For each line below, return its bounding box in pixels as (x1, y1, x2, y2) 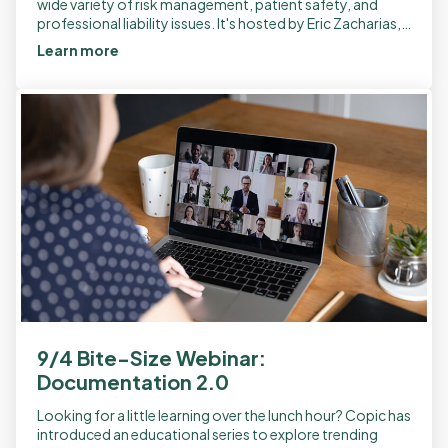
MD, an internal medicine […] (37, 32, 213, 51)
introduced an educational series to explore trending (37, 424, 378, 443)
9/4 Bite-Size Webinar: (37, 344, 266, 370)
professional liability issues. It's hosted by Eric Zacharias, (37, 13, 401, 32)
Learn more (37, 40, 121, 59)
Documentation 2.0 (37, 368, 229, 394)
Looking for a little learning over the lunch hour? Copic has (37, 405, 411, 424)
